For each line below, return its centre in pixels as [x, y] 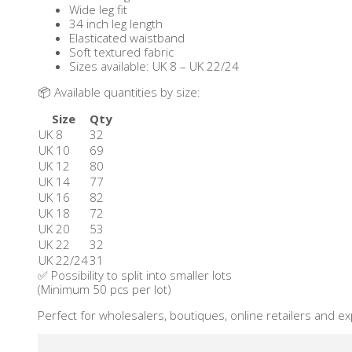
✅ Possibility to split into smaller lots [135, 275]
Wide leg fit [98, 9]
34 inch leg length [116, 24]
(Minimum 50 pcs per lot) [104, 289]
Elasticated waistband [127, 38]
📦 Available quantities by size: [119, 92]
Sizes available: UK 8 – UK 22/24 [154, 66]
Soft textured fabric [121, 52]
